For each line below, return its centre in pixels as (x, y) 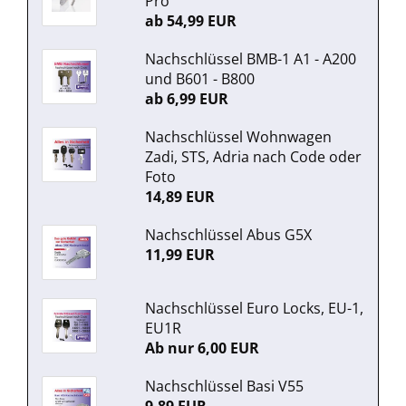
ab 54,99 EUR (190, 21)
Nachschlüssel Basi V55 (224, 386)
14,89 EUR (179, 197)
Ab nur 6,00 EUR (202, 348)
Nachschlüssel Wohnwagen (238, 137)
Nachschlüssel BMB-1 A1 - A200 (250, 59)
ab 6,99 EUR (186, 99)
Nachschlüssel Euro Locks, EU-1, (254, 308)
